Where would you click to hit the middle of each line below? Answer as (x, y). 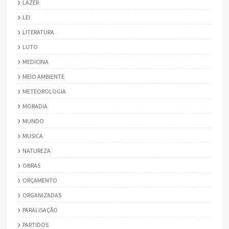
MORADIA (35, 106)
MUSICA (33, 135)
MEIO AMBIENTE (43, 76)
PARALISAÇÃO (40, 210)
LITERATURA (38, 32)
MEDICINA (36, 61)
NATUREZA (37, 150)
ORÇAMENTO (40, 180)
